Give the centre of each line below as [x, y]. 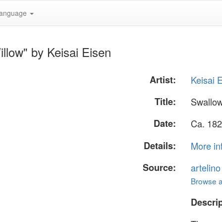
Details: [160, 145]
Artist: [163, 80]
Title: [166, 102]
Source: [160, 167]
